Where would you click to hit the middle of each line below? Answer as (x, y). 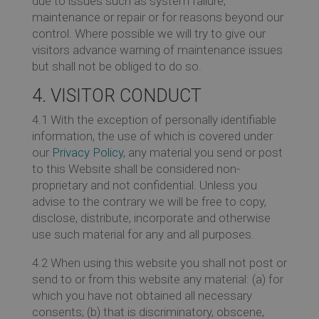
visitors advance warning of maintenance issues (157, 49)
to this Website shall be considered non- (136, 168)
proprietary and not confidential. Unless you (144, 185)
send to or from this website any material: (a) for (157, 279)
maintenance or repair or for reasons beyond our (157, 17)
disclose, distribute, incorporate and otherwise (151, 218)
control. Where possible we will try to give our (148, 33)
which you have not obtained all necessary (142, 295)
